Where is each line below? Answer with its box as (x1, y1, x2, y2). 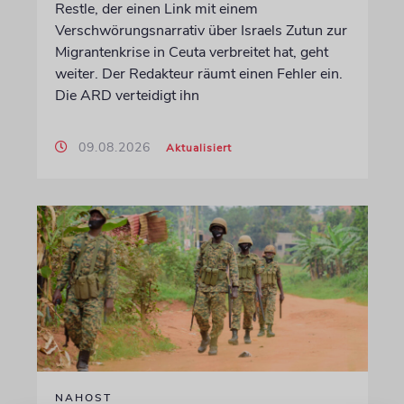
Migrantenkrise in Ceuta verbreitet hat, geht (54, 42, 328, 62)
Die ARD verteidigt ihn (54, 86, 199, 106)
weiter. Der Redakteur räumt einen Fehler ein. (54, 64, 343, 84)
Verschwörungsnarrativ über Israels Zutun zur (54, 21, 347, 41)
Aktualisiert (165, 141, 232, 155)
